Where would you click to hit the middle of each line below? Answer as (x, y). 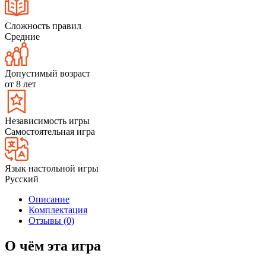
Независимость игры (47, 121)
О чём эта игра (53, 246)
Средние (22, 36)
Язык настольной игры (52, 168)
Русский (22, 179)
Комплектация (58, 210)
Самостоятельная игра (50, 131)
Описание (49, 199)
